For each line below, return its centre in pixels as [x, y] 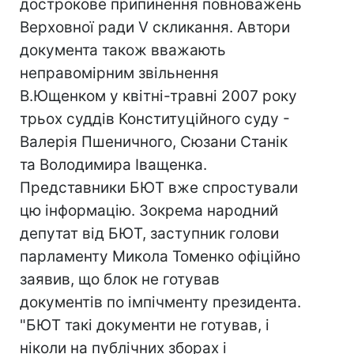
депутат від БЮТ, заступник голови [149, 233]
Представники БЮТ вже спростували [159, 188]
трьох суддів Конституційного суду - [155, 119]
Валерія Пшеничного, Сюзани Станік [154, 142]
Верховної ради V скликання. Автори [155, 27]
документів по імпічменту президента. [160, 302]
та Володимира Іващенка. [113, 165]
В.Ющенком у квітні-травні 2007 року [158, 96]
